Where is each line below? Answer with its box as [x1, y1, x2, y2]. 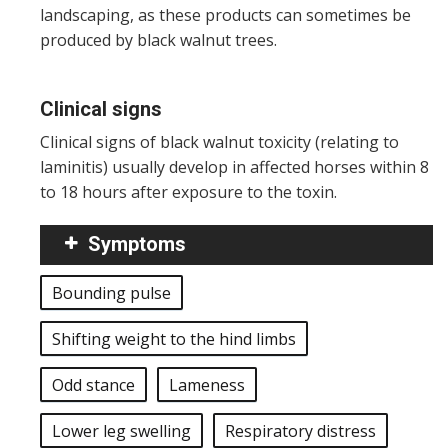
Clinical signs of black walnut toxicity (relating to [40, 131, 399, 153]
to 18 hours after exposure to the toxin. [40, 181, 337, 203]
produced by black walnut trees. [40, 29, 277, 51]
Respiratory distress [225, 420, 376, 442]
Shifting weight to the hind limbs [52, 328, 296, 350]
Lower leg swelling [52, 420, 191, 442]
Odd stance [52, 374, 135, 396]
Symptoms [88, 232, 186, 256]
